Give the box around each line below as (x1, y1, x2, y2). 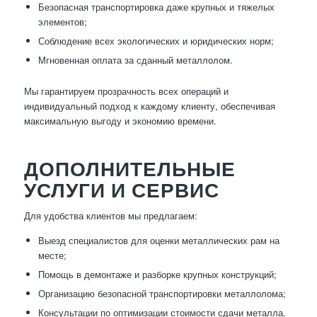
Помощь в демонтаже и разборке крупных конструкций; (38, 267, 277, 282)
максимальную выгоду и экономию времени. (23, 114, 217, 128)
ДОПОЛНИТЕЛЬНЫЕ (23, 156, 236, 181)
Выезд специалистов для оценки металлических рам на (38, 234, 279, 248)
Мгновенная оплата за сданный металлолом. (38, 53, 233, 67)
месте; (38, 248, 67, 263)
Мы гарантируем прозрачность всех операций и (23, 84, 229, 98)
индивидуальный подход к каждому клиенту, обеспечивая (23, 99, 275, 113)
